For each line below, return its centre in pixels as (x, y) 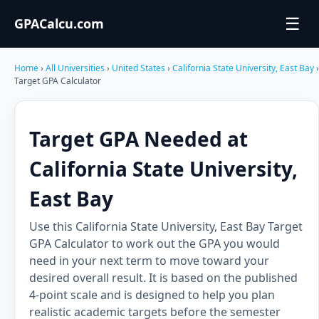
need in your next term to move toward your (149, 261)
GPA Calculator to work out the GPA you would (155, 244)
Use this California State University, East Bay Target (166, 226)
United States (140, 68)
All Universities (75, 68)
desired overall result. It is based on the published (163, 278)
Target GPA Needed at (138, 139)
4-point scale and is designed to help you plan (152, 295)
